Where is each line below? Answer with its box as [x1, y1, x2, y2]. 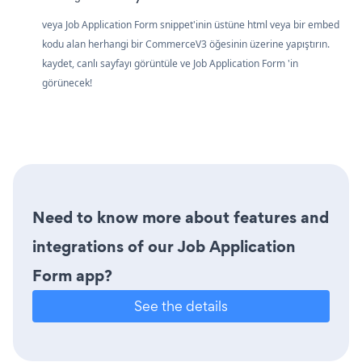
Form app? [32, 263, 112, 287]
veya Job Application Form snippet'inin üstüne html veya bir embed [42, 17, 339, 32]
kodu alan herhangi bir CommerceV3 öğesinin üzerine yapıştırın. [42, 36, 330, 51]
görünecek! [42, 75, 92, 90]
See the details [134, 296, 228, 315]
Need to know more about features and [32, 205, 329, 229]
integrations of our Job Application [32, 234, 296, 258]
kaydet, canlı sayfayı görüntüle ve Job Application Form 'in [42, 56, 298, 70]
